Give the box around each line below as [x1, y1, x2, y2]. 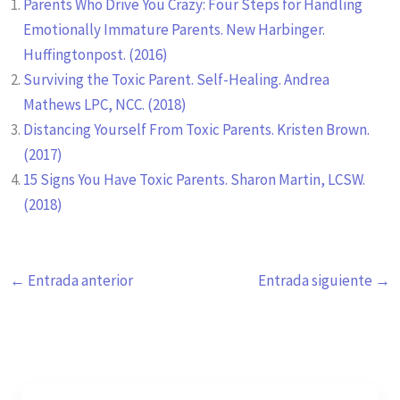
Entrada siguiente [257, 270, 375, 290]
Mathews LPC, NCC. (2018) [23, 94, 187, 114]
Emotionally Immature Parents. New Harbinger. [23, 19, 326, 39]
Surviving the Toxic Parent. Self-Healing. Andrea [23, 69, 330, 89]
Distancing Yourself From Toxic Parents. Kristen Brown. [23, 119, 371, 139]
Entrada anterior [25, 270, 134, 290]
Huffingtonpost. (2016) [23, 44, 169, 64]
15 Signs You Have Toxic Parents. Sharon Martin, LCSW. [23, 169, 366, 189]
